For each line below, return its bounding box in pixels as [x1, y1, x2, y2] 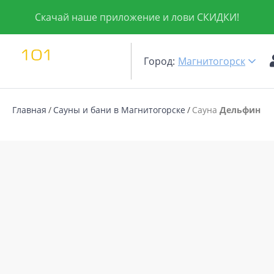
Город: [144, 54, 175, 68]
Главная [12, 104, 46, 116]
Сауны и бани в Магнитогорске [53, 104, 185, 116]
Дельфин [220, 104, 261, 116]
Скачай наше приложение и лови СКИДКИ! [35, 10, 239, 24]
